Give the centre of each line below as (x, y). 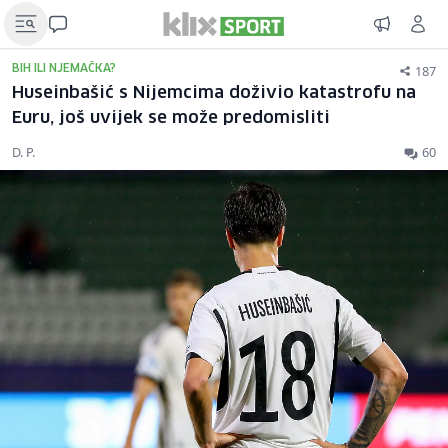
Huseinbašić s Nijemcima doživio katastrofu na (214, 93)
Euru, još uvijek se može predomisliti (171, 118)
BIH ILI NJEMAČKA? (64, 68)
